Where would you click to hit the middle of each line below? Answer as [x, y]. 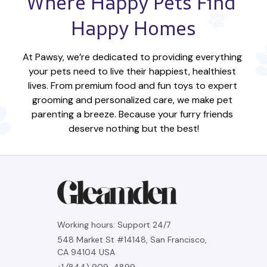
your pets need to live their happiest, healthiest [132, 71]
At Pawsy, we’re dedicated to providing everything [132, 57]
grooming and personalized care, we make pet [132, 100]
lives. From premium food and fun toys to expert [132, 86]
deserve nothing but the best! [133, 128]
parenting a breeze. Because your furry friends [132, 114]
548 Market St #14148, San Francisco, [132, 240]
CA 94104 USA [86, 252]
